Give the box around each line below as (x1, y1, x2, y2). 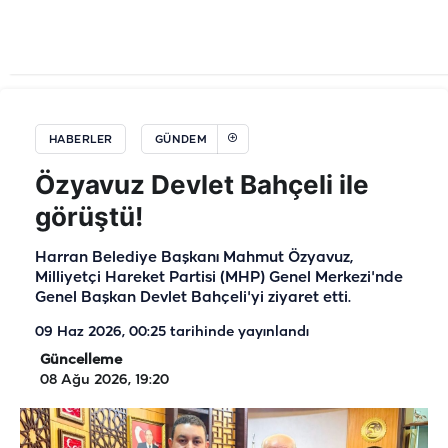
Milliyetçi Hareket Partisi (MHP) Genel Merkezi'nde (35, 270, 403, 286)
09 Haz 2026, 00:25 (35, 325, 166, 340)
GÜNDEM (154, 134, 208, 146)
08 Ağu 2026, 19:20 (40, 373, 169, 388)
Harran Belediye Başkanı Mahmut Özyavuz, (35, 250, 353, 266)
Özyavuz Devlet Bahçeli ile (35, 169, 369, 200)
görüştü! (35, 201, 143, 232)
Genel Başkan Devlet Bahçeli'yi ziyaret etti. (35, 290, 351, 306)
